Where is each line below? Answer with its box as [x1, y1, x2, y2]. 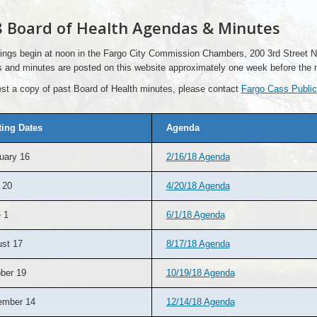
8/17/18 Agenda [166, 238, 230, 249]
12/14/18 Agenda [166, 296, 235, 307]
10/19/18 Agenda [166, 267, 235, 278]
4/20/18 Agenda [166, 180, 230, 191]
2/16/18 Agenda [166, 151, 230, 162]
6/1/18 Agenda [166, 209, 225, 220]
